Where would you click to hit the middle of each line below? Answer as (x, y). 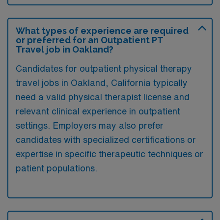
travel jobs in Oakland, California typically (102, 82)
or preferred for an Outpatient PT (89, 40)
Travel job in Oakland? (65, 49)
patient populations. (56, 168)
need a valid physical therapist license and (103, 97)
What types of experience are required (102, 31)
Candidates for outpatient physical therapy (104, 68)
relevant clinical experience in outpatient (98, 111)
